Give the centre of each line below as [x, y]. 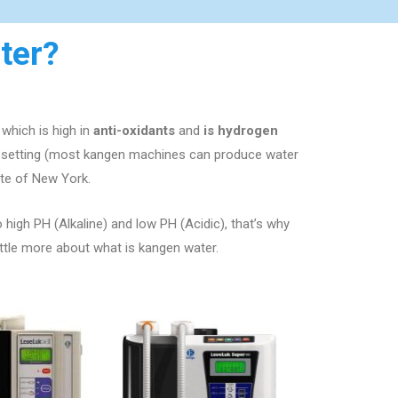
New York [60, 179]
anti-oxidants [134, 131]
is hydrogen [241, 131]
